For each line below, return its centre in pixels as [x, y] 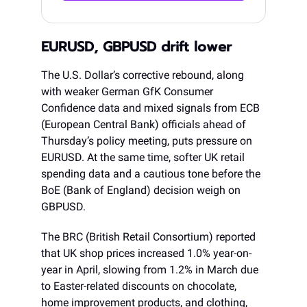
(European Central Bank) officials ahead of [144, 125]
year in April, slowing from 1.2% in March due [150, 270]
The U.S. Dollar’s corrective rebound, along [143, 75]
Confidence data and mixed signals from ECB [150, 108]
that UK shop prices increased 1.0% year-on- [146, 254]
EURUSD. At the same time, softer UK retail [143, 158]
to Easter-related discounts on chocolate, [139, 286]
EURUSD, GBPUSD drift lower [136, 47]
